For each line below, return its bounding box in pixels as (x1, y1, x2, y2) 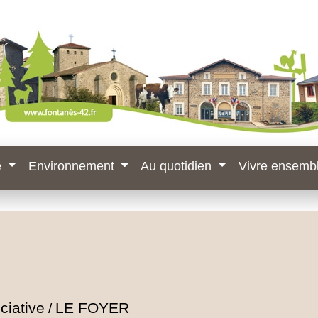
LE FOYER (55, 300, 129, 317)
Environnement (28, 159, 118, 173)
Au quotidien (141, 159, 216, 173)
